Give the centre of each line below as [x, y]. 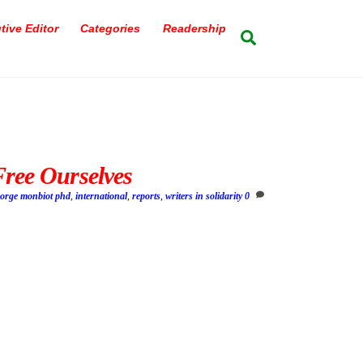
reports [147, 196]
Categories [111, 28]
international [102, 196]
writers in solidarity [204, 196]
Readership [195, 28]
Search [282, 36]
